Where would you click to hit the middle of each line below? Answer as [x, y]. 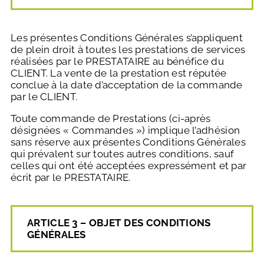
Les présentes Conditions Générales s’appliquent [127, 38]
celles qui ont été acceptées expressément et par [129, 166]
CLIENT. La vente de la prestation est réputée [119, 73]
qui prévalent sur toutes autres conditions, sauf [123, 154]
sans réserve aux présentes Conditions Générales [128, 142]
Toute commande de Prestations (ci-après [111, 119]
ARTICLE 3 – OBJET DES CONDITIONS [119, 223]
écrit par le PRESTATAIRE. [71, 178]
